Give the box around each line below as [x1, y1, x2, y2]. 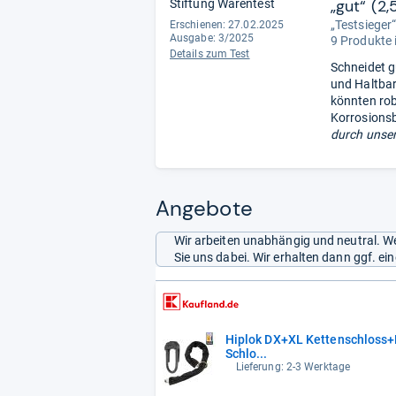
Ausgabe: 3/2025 [170, 31, 255, 44]
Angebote [156, 194, 253, 222]
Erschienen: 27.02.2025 [170, 18, 285, 31]
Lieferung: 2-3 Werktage [235, 360, 351, 373]
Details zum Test [170, 47, 250, 60]
